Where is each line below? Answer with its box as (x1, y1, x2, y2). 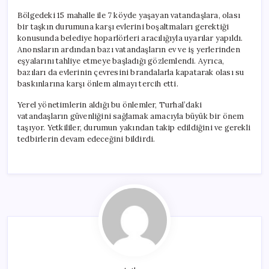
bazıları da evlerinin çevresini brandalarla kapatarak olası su (17, 67, 244, 77)
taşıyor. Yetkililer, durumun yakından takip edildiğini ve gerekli (17, 122, 250, 133)
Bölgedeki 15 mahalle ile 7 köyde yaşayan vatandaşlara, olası (17, 10, 241, 20)
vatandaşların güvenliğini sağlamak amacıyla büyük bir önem (17, 110, 244, 121)
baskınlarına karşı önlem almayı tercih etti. (17, 78, 178, 89)
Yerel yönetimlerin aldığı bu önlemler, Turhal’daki (17, 99, 202, 110)
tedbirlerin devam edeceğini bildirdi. (17, 133, 156, 144)
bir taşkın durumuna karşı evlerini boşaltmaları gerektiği (17, 21, 229, 32)
